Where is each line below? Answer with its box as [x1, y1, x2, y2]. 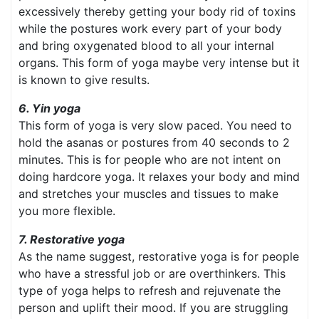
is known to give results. [19, 73, 150, 88]
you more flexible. [19, 204, 115, 219]
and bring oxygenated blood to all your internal [19, 38, 274, 53]
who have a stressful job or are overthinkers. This [19, 266, 286, 281]
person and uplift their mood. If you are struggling [19, 300, 288, 315]
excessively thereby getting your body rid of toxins [19, 4, 296, 19]
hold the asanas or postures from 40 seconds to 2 [19, 135, 290, 150]
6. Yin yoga [19, 101, 80, 116]
